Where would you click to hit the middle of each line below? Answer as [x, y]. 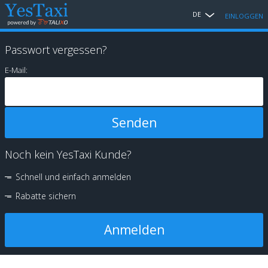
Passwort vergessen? [56, 50]
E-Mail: [16, 70]
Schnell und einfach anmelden [73, 177]
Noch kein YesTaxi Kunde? [68, 154]
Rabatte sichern [46, 196]
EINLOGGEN [244, 16]
